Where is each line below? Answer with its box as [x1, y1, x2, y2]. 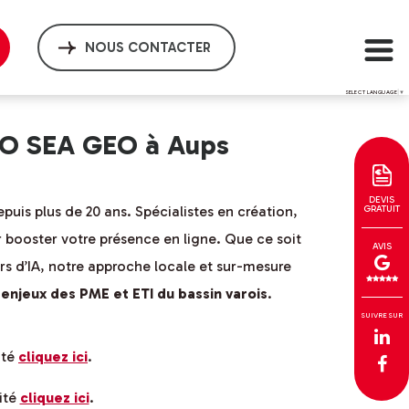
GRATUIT [363, 204, 400, 215]
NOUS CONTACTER [85, 39, 211, 56]
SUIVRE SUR [361, 310, 403, 320]
